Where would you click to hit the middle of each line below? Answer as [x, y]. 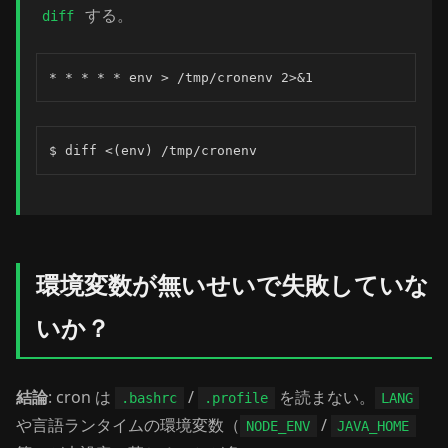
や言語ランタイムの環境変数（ [128, 425]
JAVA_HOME [373, 426]
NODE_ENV [278, 426]
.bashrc [149, 398]
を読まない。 [324, 397]
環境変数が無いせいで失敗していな [232, 284]
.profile [236, 398]
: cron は [81, 397]
